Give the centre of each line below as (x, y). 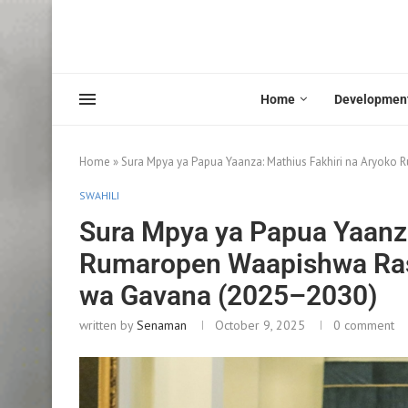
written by (108, 325)
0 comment (364, 325)
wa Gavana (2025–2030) (229, 295)
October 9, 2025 (260, 325)
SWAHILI (99, 195)
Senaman (162, 325)
